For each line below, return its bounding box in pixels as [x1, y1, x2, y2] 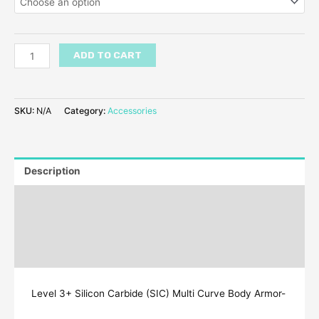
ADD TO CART [73, 49, 142, 61]
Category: [64, 105, 108, 116]
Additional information [23, 192, 132, 204]
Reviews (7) [23, 220, 81, 232]
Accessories [108, 105, 157, 116]
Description [23, 165, 80, 177]
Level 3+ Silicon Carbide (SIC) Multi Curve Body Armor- [31, 287, 286, 299]
